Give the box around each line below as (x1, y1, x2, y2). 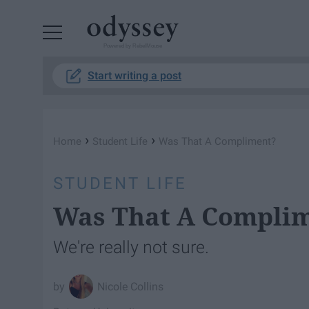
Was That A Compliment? (159, 135, 276, 148)
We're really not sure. (53, 237, 209, 257)
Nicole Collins (97, 279, 164, 293)
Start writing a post (88, 69, 181, 82)
